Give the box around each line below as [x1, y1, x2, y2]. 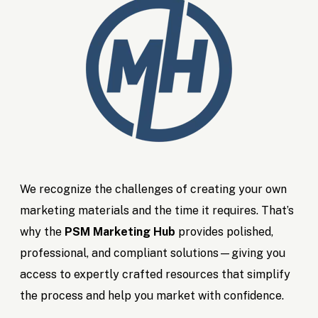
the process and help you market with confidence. [20, 289, 285, 303]
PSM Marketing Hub [65, 225, 176, 239]
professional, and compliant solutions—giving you [20, 246, 286, 261]
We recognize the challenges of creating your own [20, 182, 287, 197]
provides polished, [175, 225, 274, 239]
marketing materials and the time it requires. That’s [20, 204, 295, 218]
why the [20, 225, 65, 239]
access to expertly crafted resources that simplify [20, 268, 291, 282]
